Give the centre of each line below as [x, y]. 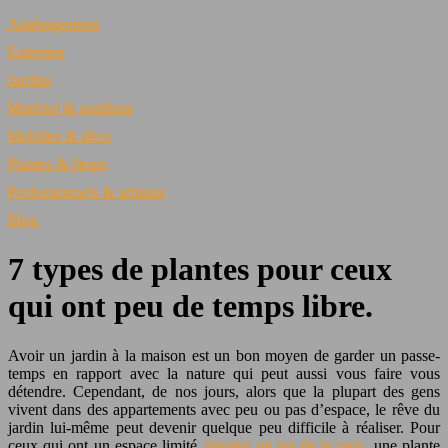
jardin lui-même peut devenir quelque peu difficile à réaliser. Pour [224, 427]
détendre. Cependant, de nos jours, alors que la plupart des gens [224, 391]
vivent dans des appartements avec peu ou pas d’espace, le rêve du [224, 409]
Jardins [30, 80]
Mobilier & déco [60, 136]
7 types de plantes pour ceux [200, 269]
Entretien [36, 52]
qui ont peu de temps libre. [190, 306]
